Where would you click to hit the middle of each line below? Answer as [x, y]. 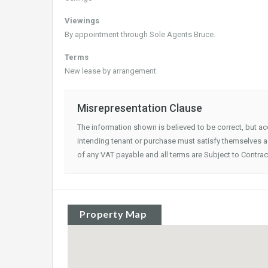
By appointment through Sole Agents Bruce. [140, 34]
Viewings [82, 21]
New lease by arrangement [110, 71]
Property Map [113, 214]
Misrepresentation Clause [140, 108]
